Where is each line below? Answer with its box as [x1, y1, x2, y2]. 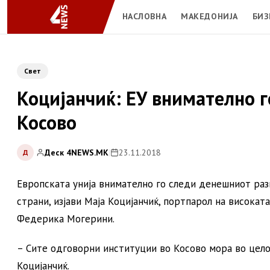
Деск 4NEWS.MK [45, 146, 108, 158]
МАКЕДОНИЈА [181, 10, 238, 22]
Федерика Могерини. [17, 212, 115, 225]
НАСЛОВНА [122, 10, 167, 22]
